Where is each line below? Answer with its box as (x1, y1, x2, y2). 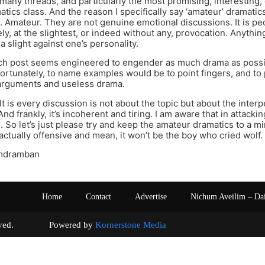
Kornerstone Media (95, 219, 166, 230)
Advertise (135, 192, 167, 201)
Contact (86, 192, 111, 201)
